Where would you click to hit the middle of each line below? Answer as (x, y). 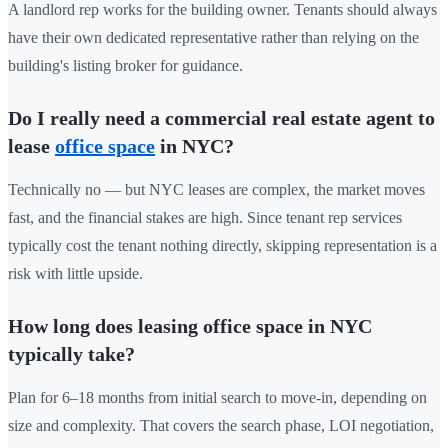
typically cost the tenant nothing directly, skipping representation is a (222, 245)
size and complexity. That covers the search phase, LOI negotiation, (221, 425)
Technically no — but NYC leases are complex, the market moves (216, 189)
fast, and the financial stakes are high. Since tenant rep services (205, 217)
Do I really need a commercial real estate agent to (221, 117)
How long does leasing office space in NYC (190, 325)
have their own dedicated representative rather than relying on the (213, 37)
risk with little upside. (75, 273)
